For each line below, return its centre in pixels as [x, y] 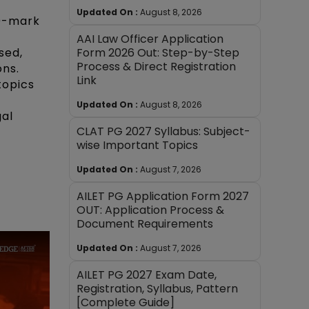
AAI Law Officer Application [150, 39]
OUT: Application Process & [151, 210]
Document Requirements [145, 223]
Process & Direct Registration [157, 66]
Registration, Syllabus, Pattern [158, 288]
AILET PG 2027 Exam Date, [147, 275]
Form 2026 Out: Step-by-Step [158, 52]
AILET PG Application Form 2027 [163, 196]
